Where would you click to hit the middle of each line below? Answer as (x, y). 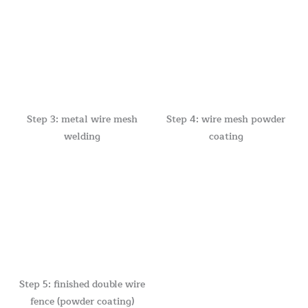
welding (82, 137)
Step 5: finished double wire (82, 284)
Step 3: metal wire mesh (82, 120)
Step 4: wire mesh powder (226, 120)
